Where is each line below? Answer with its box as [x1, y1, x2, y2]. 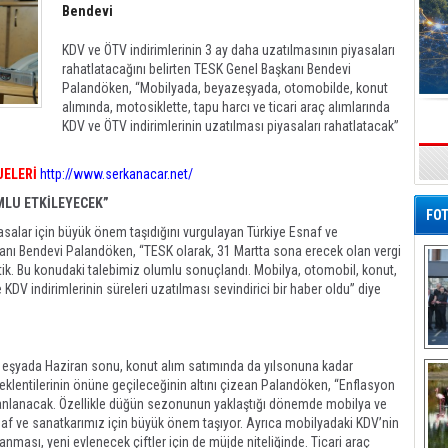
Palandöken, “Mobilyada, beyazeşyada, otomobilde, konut [62, 80, 388, 96]
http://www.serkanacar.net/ [40, 166, 193, 182]
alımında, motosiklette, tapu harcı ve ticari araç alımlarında [62, 99, 390, 115]
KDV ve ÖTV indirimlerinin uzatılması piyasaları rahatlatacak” [62, 118, 399, 134]
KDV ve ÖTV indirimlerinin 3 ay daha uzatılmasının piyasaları [62, 42, 395, 58]
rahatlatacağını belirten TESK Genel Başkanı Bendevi [62, 61, 351, 77]
